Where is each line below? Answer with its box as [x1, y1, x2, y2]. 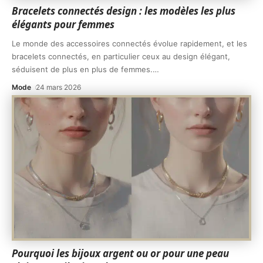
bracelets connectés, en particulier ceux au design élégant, [12, 51, 230, 61]
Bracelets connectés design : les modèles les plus [12, 4, 235, 18]
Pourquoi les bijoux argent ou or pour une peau [12, 247, 229, 261]
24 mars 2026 [36, 82, 82, 92]
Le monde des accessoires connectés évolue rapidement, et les [12, 38, 247, 48]
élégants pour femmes [12, 17, 114, 31]
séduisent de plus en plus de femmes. [12, 64, 153, 74]
